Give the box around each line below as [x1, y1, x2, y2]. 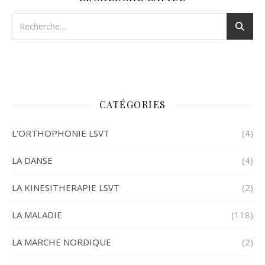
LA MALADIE [12, 209, 62, 221]
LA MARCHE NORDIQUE [12, 236, 111, 248]
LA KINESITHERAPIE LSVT [12, 182, 119, 194]
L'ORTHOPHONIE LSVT [12, 127, 109, 140]
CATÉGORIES [99, 98, 166, 111]
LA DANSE [12, 154, 53, 167]
